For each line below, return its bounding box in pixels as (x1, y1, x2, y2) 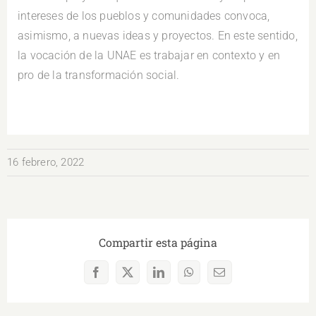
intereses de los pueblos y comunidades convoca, (18, 8, 270, 23)
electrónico (218, 282, 269, 294)
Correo (218, 271, 251, 283)
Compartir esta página (99, 234, 217, 250)
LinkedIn (157, 271, 200, 283)
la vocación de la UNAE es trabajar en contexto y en (18, 48, 281, 62)
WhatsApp (188, 271, 238, 283)
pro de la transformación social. (18, 68, 180, 82)
